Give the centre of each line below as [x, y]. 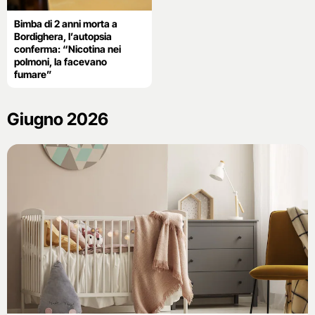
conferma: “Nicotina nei [67, 49]
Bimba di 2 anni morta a [66, 24]
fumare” [33, 75]
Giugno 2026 [58, 120]
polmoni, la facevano [60, 62]
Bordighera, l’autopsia [63, 37]
